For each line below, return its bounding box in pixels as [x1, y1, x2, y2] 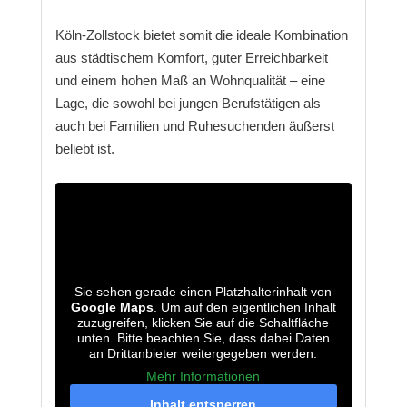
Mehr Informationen [146, 369, 261, 384]
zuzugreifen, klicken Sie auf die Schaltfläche [77, 315, 330, 331]
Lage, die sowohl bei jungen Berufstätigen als [55, 95, 321, 112]
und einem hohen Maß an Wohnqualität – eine [55, 73, 325, 89]
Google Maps [70, 300, 154, 315]
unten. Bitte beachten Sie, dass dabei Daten [76, 331, 330, 346]
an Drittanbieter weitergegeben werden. [89, 346, 318, 362]
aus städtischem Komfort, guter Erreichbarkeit [55, 50, 328, 66]
